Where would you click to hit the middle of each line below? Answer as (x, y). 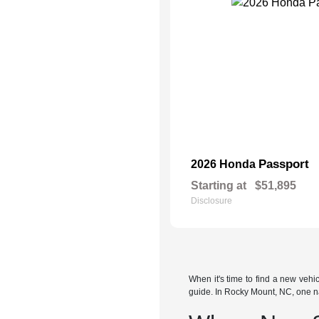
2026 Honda (225, 164)
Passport (284, 164)
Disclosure (211, 201)
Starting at (219, 185)
